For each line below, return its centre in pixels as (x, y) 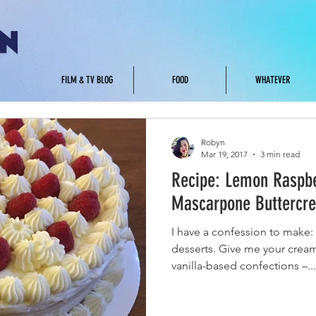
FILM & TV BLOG (87, 80)
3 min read (280, 154)
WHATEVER (272, 80)
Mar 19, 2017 (224, 154)
